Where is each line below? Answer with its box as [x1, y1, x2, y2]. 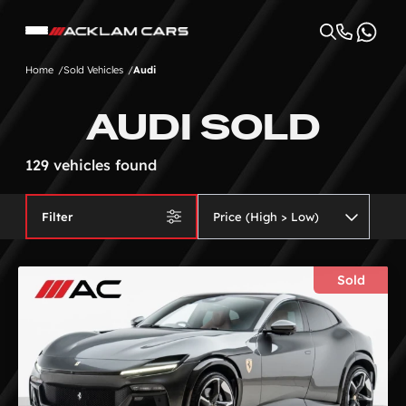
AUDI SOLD [85, 103, 321, 150]
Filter [42, 209, 72, 224]
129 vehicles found [25, 156, 157, 174]
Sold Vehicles [63, 63, 123, 76]
